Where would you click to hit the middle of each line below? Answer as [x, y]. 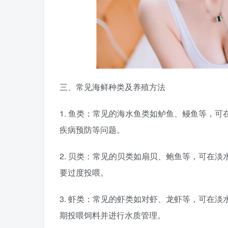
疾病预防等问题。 [92, 130]
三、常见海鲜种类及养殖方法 [112, 87]
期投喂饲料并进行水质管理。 [112, 215]
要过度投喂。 [84, 172]
